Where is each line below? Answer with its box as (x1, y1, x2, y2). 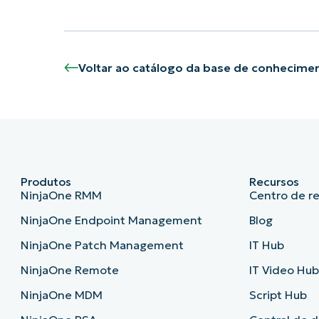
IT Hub (249, 238, 285, 253)
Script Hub (249, 288, 308, 303)
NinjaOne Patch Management (20, 238, 184, 253)
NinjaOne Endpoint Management (20, 213, 202, 228)
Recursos (249, 174, 300, 189)
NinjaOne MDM (20, 288, 103, 303)
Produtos (20, 174, 71, 189)
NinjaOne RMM (20, 188, 102, 203)
